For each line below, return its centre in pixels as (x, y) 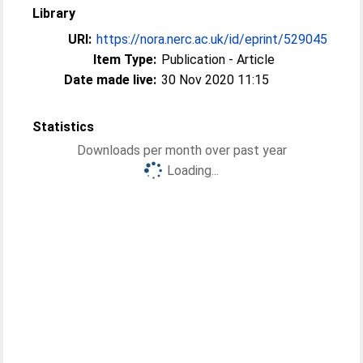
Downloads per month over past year (181, 150)
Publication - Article (218, 59)
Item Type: (125, 59)
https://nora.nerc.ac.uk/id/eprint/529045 (212, 39)
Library (54, 13)
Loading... (193, 170)
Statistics (64, 126)
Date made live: (111, 79)
